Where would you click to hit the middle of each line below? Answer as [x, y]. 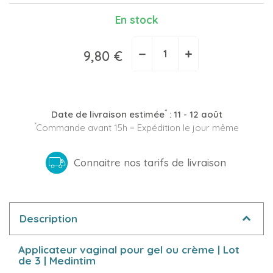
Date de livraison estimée [108, 114]
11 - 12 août [198, 114]
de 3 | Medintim [57, 260]
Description [48, 219]
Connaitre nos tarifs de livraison [150, 163]
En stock [136, 20]
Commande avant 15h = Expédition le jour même [137, 127]
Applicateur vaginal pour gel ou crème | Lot [129, 249]
